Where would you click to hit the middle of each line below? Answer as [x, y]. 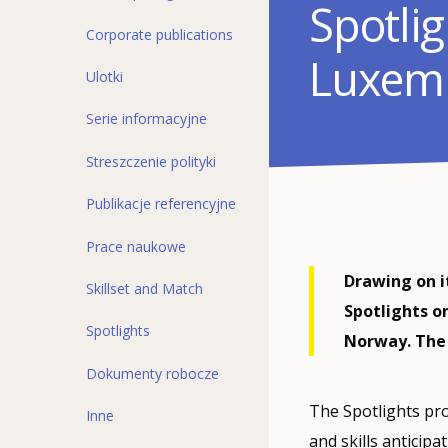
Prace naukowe [136, 246]
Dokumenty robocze [152, 373]
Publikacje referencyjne [161, 204]
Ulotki [104, 77]
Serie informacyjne [146, 119]
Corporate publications [159, 34]
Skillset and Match [144, 288]
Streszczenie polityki [151, 161]
